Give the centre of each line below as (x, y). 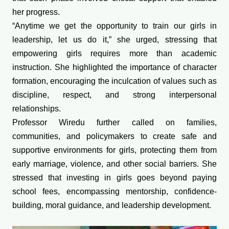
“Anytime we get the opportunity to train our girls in (114, 26)
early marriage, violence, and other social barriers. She (114, 164)
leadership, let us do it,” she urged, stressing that (114, 40)
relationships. (37, 109)
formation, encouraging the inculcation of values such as (114, 81)
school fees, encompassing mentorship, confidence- (114, 192)
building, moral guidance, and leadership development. (112, 205)
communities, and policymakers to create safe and (114, 136)
